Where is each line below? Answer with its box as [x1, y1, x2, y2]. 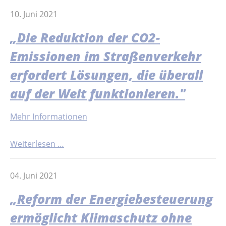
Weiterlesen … [10, 138, 64, 150]
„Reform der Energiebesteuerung [10, 191, 213, 208]
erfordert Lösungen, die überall [10, 66, 203, 83]
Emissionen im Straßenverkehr [10, 47, 201, 65]
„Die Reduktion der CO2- [10, 29, 160, 46]
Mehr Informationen [10, 110, 87, 122]
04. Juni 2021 [10, 170, 58, 182]
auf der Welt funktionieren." [10, 85, 185, 102]
